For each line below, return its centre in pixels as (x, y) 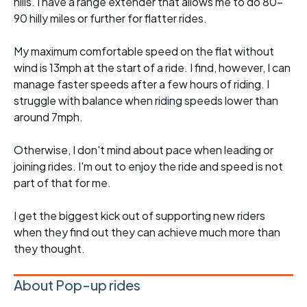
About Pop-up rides (77, 285)
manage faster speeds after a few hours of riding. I (142, 84)
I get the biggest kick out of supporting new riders (139, 216)
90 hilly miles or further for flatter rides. (110, 19)
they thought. (49, 249)
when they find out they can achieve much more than (147, 232)
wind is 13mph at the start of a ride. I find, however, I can (152, 68)
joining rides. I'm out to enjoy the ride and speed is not (148, 167)
